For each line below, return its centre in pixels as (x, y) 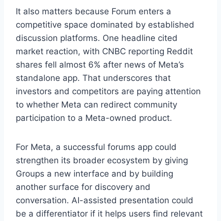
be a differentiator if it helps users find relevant (109, 213)
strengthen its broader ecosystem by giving (102, 160)
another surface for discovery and (83, 187)
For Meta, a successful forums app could (96, 147)
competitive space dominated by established (105, 24)
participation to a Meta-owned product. (94, 118)
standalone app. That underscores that (93, 78)
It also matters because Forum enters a (93, 11)
